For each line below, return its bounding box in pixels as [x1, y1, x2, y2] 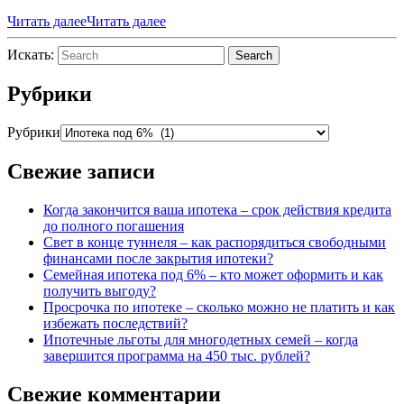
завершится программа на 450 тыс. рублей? [43, 348, 310, 364]
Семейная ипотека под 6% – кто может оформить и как [43, 267, 383, 283]
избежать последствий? [43, 316, 188, 332]
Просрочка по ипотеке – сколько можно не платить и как [43, 299, 395, 316]
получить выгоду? [43, 283, 156, 299]
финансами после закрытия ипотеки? [43, 251, 273, 267]
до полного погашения [43, 218, 184, 234]
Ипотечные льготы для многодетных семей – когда [43, 332, 358, 348]
